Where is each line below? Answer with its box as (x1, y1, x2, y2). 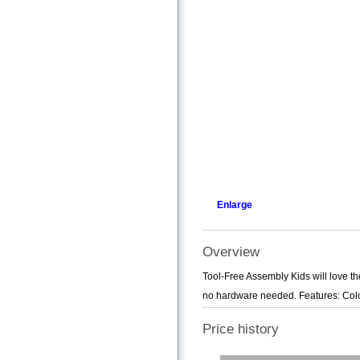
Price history (202, 321, 279, 337)
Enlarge (217, 198, 252, 211)
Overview (202, 243, 260, 260)
